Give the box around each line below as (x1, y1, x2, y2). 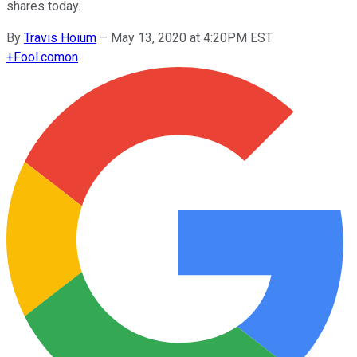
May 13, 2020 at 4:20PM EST (111, 29, 273, 45)
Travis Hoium (24, 29, 96, 45)
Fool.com (14, 49, 65, 65)
